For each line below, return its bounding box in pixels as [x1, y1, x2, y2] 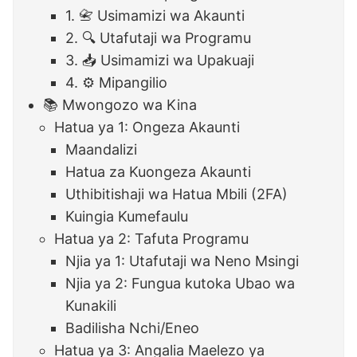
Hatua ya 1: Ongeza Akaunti [54, 119, 241, 136]
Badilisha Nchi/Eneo [65, 320, 200, 337]
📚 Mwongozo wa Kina [43, 96, 198, 114]
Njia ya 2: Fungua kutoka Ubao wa [65, 275, 296, 292]
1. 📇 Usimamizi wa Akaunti [65, 7, 245, 25]
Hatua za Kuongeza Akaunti [65, 163, 252, 181]
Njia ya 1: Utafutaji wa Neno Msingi [65, 253, 300, 270]
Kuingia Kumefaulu [65, 208, 189, 226]
